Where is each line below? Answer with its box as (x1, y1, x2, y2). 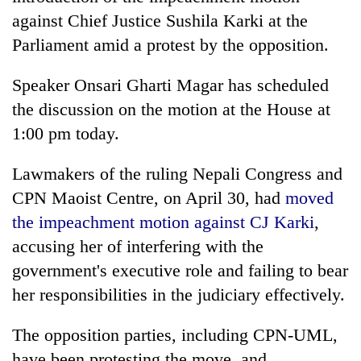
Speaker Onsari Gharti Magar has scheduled (12, 74, 329, 95)
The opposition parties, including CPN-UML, (12, 324, 338, 345)
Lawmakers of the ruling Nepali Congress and (12, 163, 342, 184)
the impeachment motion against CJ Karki (12, 211, 314, 232)
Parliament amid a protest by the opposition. (12, 34, 329, 55)
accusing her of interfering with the (12, 235, 263, 256)
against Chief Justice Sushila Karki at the (12, 10, 308, 31)
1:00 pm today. (12, 122, 119, 143)
